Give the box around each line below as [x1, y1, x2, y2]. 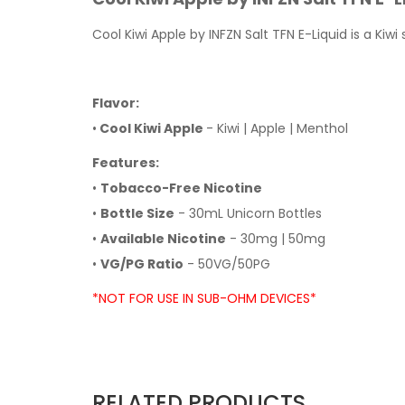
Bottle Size [100, 204, 174, 222]
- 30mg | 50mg [226, 230, 325, 248]
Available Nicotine [100, 230, 226, 248]
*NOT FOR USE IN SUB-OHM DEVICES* [92, 289, 316, 307]
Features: [92, 154, 159, 172]
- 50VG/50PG [184, 255, 270, 273]
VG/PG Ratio [100, 255, 184, 273]
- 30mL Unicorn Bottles [174, 204, 325, 222]
